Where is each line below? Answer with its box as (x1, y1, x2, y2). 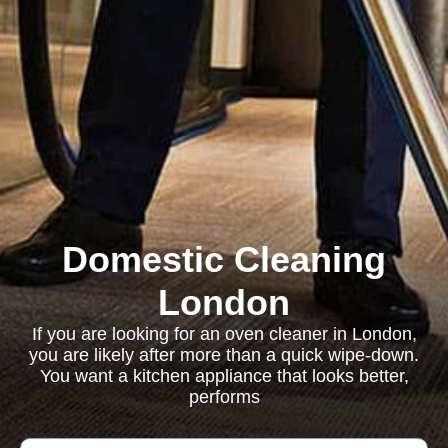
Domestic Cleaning (62, 239, 386, 280)
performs (188, 387, 260, 407)
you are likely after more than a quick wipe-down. (29, 345, 419, 365)
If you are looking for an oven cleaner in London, (31, 324, 417, 344)
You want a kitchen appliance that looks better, (39, 366, 409, 386)
